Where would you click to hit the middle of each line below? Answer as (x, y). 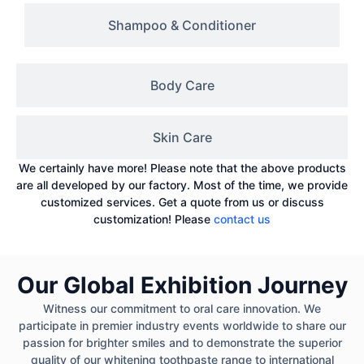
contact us (242, 219)
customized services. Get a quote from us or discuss (182, 201)
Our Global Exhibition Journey (182, 286)
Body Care (182, 85)
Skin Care (182, 137)
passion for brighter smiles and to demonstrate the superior (182, 343)
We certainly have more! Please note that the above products (182, 167)
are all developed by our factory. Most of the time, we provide (182, 184)
